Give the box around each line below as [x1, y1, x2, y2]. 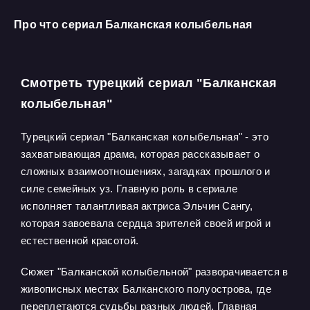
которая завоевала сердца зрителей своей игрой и [21, 217, 271, 229]
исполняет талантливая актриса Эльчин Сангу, [21, 200, 253, 212]
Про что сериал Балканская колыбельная [14, 19, 253, 30]
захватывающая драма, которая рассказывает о [21, 148, 260, 160]
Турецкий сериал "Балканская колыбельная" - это [21, 131, 268, 143]
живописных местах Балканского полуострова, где [21, 283, 271, 295]
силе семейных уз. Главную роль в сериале [21, 183, 238, 194]
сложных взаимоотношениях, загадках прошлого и [21, 165, 271, 177]
